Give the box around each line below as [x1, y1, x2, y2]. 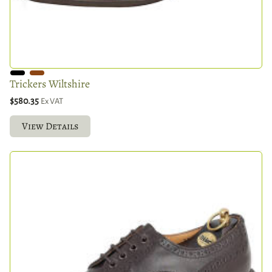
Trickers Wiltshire [10, 76, 90, 91]
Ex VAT [41, 96, 63, 106]
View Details [22, 119, 78, 133]
